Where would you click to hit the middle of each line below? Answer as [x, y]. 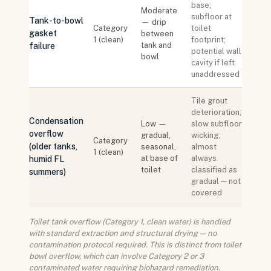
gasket [43, 33]
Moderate [159, 11]
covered [207, 193]
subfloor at [211, 17]
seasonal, [158, 147]
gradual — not [216, 181]
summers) [47, 172]
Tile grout [209, 101]
